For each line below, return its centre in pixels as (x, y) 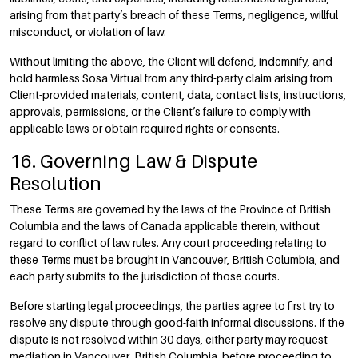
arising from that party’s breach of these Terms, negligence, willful (174, 15)
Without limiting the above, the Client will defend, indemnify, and (171, 61)
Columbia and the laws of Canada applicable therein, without (165, 226)
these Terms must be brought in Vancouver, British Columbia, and (175, 259)
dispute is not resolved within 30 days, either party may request (169, 339)
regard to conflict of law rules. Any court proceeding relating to (168, 243)
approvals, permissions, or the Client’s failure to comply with (160, 111)
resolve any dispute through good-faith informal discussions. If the (177, 322)
